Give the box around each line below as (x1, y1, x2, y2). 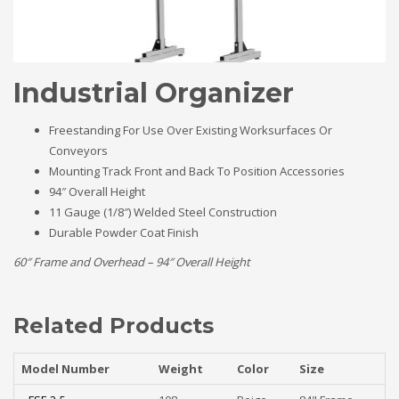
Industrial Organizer (13, 76, 294, 110)
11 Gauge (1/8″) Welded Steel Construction (49, 203, 277, 220)
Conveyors (49, 142, 108, 159)
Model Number (21, 360, 110, 377)
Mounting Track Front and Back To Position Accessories (49, 162, 345, 179)
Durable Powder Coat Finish (49, 224, 199, 240)
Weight (159, 360, 203, 377)
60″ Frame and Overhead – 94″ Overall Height (13, 253, 250, 270)
